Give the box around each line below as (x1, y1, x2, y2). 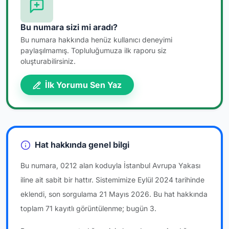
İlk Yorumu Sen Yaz (43, 79, 122, 90)
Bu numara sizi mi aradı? (20, 21, 118, 32)
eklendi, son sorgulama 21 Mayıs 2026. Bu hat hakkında (20, 190, 208, 199)
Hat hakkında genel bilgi (33, 139, 129, 150)
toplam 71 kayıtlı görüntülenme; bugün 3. (20, 204, 156, 213)
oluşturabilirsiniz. (20, 56, 76, 65)
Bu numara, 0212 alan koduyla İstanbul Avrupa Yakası (20, 161, 200, 170)
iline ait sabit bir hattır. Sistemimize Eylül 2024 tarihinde (20, 175, 204, 185)
